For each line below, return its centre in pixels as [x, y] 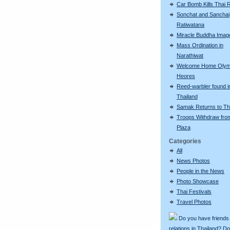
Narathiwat [190, 55]
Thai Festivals [194, 191]
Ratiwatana [190, 24]
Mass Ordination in [200, 45]
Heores [186, 76]
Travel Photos [194, 202]
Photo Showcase [198, 181]
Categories [185, 141]
